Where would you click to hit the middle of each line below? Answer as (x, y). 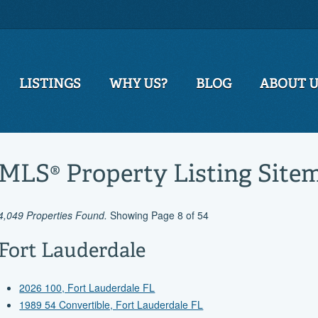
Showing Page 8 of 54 (158, 215)
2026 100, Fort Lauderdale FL (87, 288)
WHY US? (138, 85)
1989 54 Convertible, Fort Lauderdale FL (111, 305)
